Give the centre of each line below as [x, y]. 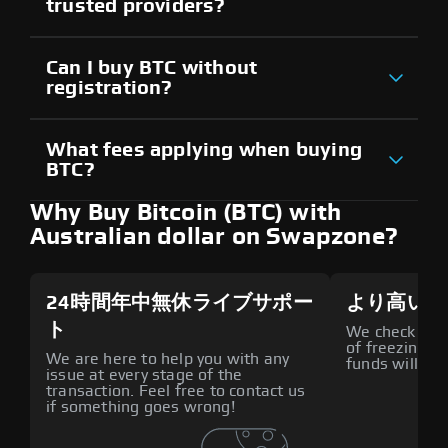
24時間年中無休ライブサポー [179, 302]
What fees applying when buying [204, 149]
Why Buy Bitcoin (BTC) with [186, 212]
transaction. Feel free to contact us [176, 390]
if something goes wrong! [140, 406]
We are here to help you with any [168, 358]
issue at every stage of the [144, 374]
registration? [109, 87]
